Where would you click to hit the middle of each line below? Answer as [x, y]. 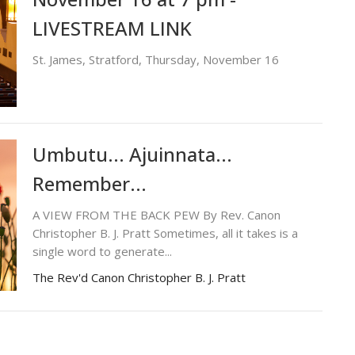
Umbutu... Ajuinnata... [132, 154]
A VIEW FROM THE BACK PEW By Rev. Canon [156, 214]
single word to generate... [102, 251]
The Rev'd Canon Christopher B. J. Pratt [139, 277]
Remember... [89, 183]
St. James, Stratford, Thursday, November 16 [155, 60]
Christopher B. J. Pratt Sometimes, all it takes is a [165, 233]
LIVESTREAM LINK [112, 29]
